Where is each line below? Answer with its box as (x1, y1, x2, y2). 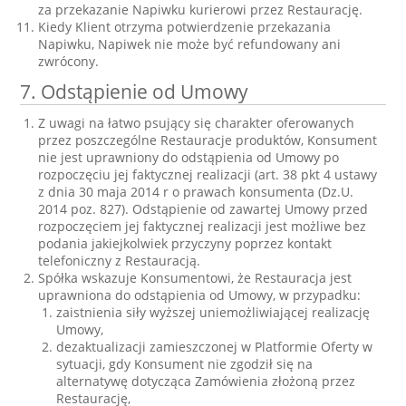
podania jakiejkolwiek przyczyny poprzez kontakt (38, 235, 333, 252)
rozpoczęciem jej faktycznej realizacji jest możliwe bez (38, 217, 367, 235)
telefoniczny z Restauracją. (38, 252, 201, 269)
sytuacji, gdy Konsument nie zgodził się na (56, 355, 314, 372)
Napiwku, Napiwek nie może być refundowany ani (38, 35, 342, 53)
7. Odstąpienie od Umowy (20, 79, 249, 104)
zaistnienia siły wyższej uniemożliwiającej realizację (56, 304, 371, 321)
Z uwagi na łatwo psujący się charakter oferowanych (38, 114, 355, 131)
